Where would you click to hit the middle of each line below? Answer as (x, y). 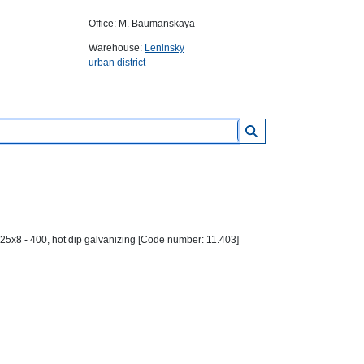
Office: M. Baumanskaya (142, 24)
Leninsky (165, 48)
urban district (117, 63)
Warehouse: (117, 48)
